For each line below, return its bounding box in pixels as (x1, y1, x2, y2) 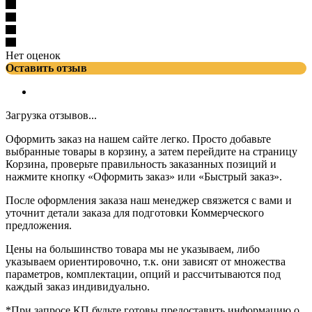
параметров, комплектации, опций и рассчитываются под (6, 268, 281, 281)
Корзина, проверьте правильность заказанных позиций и (6, 158, 276, 171)
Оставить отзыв (6, 62, 87, 75)
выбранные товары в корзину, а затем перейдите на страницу (6, 146, 297, 158)
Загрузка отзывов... (6, 109, 97, 122)
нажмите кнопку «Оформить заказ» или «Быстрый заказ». (6, 171, 282, 183)
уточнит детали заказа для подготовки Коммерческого (6, 207, 264, 219)
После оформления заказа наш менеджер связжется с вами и (6, 194, 292, 207)
